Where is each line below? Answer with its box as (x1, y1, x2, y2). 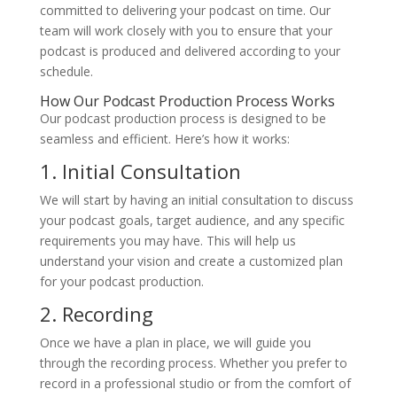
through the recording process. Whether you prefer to (39, 354, 347, 371)
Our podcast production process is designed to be (39, 110, 326, 127)
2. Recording (39, 300, 153, 327)
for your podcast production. (39, 273, 204, 290)
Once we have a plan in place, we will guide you (39, 334, 311, 351)
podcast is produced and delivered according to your (39, 43, 340, 59)
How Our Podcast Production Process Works (39, 91, 335, 111)
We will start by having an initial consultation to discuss (39, 191, 354, 208)
